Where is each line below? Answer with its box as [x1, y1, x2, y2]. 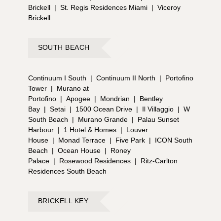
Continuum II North [96, 74, 155, 82]
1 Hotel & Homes [63, 125, 116, 134]
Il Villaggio [142, 105, 174, 113]
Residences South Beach [28, 167, 107, 175]
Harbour [28, 125, 54, 134]
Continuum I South [28, 74, 86, 82]
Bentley [139, 94, 163, 103]
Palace [28, 156, 49, 165]
